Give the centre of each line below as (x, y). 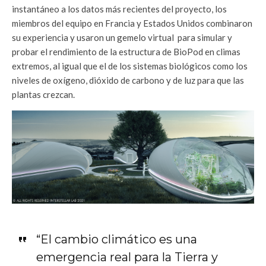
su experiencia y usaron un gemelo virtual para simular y (122, 38)
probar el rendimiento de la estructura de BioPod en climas (126, 52)
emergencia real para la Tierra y (127, 257)
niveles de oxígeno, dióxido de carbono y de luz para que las (128, 80)
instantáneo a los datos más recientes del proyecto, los (119, 9)
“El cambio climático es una (116, 239)
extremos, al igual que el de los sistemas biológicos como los (130, 66)
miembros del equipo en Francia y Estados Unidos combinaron (132, 23)
